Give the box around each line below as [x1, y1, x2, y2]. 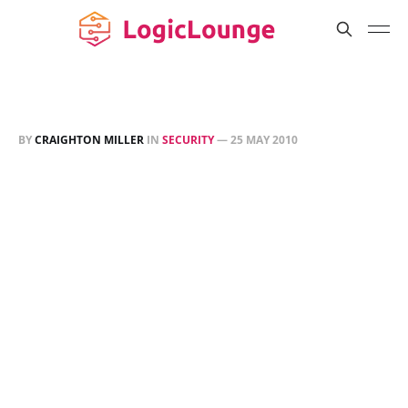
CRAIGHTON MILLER [35, 132, 144, 148]
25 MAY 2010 [230, 132, 298, 148]
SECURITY [162, 132, 214, 148]
